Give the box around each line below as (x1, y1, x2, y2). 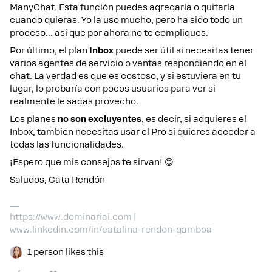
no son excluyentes (58, 114, 141, 124)
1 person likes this (27, 246, 104, 257)
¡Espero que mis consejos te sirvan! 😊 (10, 157, 174, 167)
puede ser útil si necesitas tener (114, 45, 254, 55)
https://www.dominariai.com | (10, 211, 136, 222)
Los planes (10, 114, 58, 124)
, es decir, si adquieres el (141, 114, 246, 124)
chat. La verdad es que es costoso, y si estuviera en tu (10, 70, 241, 81)
